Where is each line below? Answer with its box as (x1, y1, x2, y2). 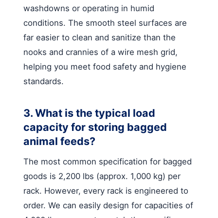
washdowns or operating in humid (23, 3, 154, 13)
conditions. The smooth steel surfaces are (23, 18, 187, 28)
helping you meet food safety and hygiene (23, 61, 186, 72)
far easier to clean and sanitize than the (23, 32, 176, 42)
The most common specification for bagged (23, 156, 192, 166)
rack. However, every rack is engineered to (23, 185, 188, 196)
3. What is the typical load (23, 106, 155, 119)
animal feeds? (23, 134, 95, 147)
